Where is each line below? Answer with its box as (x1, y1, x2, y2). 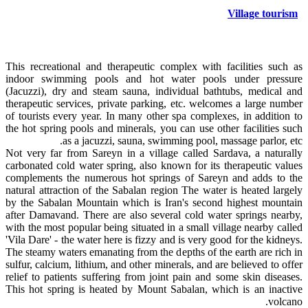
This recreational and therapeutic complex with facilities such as (5, 60, 302, 72)
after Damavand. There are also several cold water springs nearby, (5, 208, 302, 221)
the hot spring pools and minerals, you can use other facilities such (5, 122, 302, 134)
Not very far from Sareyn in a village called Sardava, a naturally (5, 146, 302, 159)
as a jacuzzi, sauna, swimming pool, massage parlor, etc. (63, 134, 302, 146)
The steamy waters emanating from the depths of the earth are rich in (5, 245, 302, 258)
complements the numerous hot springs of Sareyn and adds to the (5, 171, 302, 184)
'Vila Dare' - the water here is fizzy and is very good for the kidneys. (5, 233, 302, 245)
